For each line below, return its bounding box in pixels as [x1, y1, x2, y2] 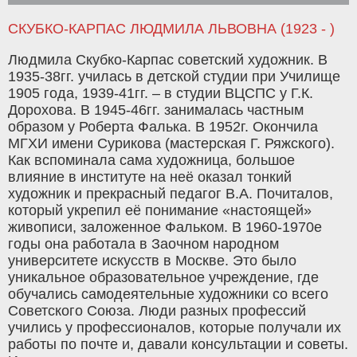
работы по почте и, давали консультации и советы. [8, 336, 348, 353]
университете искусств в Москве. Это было [8, 253, 296, 269]
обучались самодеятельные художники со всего [8, 286, 328, 303]
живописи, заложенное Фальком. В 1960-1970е [8, 219, 322, 236]
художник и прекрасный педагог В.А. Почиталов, [8, 186, 333, 202]
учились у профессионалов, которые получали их [8, 320, 341, 336]
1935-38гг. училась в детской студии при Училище [8, 69, 340, 85]
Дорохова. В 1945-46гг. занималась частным [8, 102, 304, 119]
